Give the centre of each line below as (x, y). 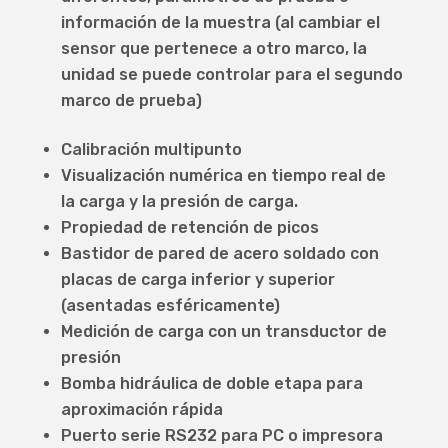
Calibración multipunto (151, 150)
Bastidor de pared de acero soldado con (219, 254)
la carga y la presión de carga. (179, 202)
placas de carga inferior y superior (197, 280)
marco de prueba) (131, 101)
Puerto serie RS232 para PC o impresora (221, 436)
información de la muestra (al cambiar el (220, 23)
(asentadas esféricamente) (170, 306)
